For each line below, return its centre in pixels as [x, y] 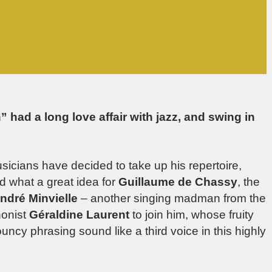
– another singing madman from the [172, 198]
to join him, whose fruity [192, 214]
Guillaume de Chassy [178, 182]
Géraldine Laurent [79, 214]
